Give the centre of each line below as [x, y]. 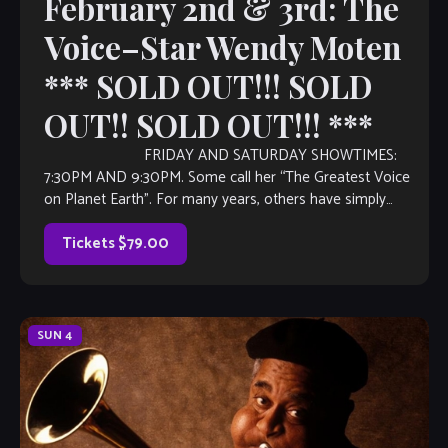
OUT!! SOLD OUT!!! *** [208, 125]
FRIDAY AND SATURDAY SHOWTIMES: [220, 156]
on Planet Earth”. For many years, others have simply [214, 200]
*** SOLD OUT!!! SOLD [207, 86]
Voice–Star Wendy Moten [222, 47]
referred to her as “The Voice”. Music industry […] [202, 222]
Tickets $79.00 [115, 244]
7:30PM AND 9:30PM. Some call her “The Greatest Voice [226, 178]
